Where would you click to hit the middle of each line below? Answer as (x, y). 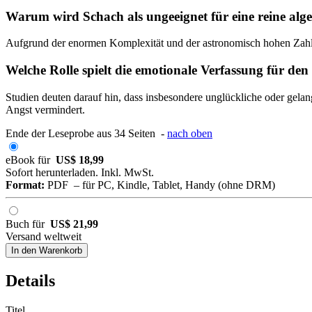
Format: (25, 185)
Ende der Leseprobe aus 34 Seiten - (86, 133)
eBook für (31, 159)
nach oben (190, 133)
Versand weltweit (44, 236)
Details (30, 280)
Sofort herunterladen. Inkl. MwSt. (80, 172)
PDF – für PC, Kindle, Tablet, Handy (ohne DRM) (160, 185)
